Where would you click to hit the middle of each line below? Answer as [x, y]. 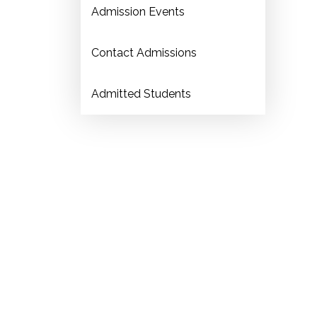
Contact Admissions [144, 53]
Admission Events [138, 12]
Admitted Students [141, 94]
